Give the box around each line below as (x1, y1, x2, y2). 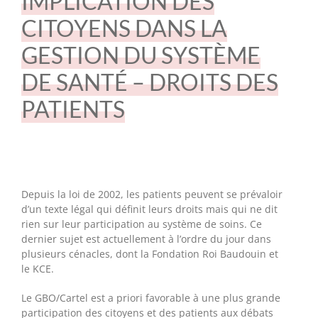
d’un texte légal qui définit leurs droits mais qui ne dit (21, 202, 278, 216)
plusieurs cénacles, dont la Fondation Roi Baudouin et (21, 247, 278, 261)
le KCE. (21, 262, 54, 275)
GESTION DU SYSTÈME (21, 41, 261, 69)
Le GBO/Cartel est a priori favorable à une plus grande (21, 291, 280, 305)
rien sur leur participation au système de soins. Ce (21, 217, 262, 231)
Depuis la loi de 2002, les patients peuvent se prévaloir (21, 187, 283, 201)
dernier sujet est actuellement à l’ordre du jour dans (21, 232, 271, 246)
